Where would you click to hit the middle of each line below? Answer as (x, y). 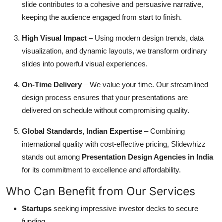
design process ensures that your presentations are (105, 97)
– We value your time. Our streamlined (145, 84)
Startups (37, 208)
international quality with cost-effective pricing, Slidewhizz (114, 144)
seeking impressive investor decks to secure (125, 208)
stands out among (52, 157)
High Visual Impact (54, 38)
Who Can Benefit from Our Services (101, 191)
